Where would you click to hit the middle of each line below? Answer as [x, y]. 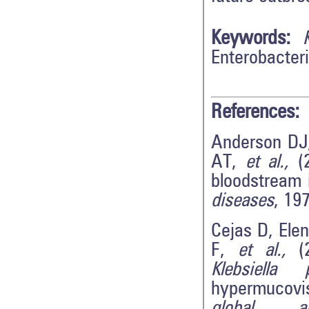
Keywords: [251, 39]
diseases [242, 201]
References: [255, 112]
